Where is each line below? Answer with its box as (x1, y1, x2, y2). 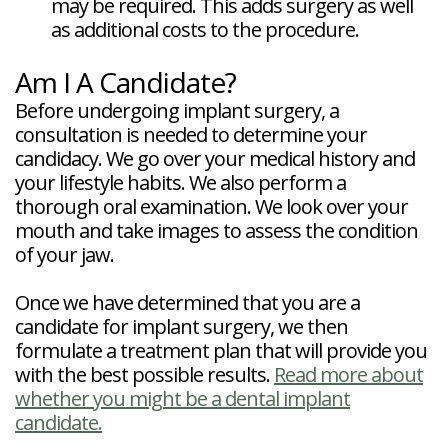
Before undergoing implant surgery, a (15, 97, 339, 125)
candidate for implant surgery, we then (15, 313, 348, 341)
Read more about (274, 361, 423, 389)
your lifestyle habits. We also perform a (15, 169, 346, 197)
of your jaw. (15, 241, 114, 269)
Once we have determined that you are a (15, 289, 360, 317)
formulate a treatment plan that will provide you (15, 337, 427, 365)
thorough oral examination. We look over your (15, 193, 408, 221)
